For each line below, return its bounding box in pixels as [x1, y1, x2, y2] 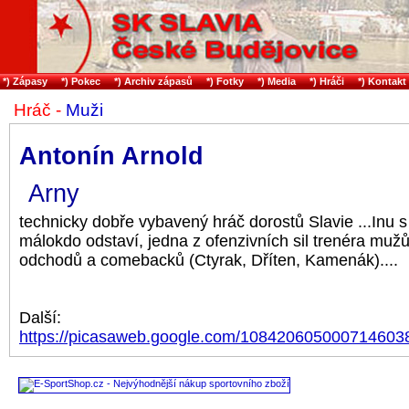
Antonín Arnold [19, 142, 204, 170]
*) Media [257, 76, 296, 87]
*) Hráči [309, 76, 344, 87]
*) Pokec [61, 76, 100, 87]
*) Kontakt [358, 76, 406, 87]
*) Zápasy [3, 76, 47, 87]
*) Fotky [206, 76, 244, 87]
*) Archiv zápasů [114, 76, 193, 87]
